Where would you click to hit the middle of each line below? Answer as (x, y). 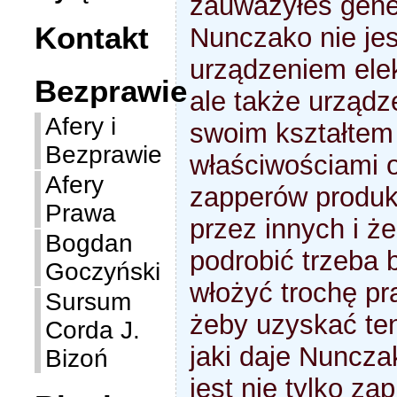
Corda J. (93, 330)
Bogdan (90, 243)
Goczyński (103, 272)
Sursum (89, 302)
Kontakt (92, 38)
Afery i (81, 126)
